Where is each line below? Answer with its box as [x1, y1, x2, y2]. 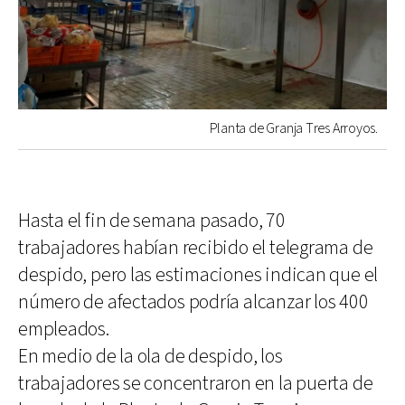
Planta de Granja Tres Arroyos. [209, 118, 378, 138]
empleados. [18, 316, 109, 343]
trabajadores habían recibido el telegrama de [18, 234, 373, 261]
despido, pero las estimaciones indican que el [18, 261, 379, 288]
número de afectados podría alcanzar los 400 [18, 288, 369, 316]
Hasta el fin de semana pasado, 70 [18, 207, 286, 234]
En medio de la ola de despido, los [18, 343, 283, 370]
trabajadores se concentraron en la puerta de [18, 370, 373, 397]
